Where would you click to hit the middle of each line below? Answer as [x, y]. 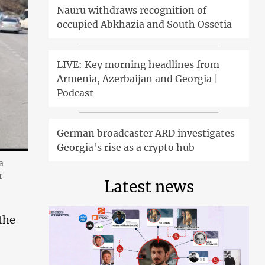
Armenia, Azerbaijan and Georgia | [138, 78]
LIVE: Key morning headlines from [138, 64]
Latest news [149, 186]
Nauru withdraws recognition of [132, 10]
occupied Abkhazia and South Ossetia [145, 24]
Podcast [75, 93]
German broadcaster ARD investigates [146, 133]
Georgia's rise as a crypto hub [126, 147]
